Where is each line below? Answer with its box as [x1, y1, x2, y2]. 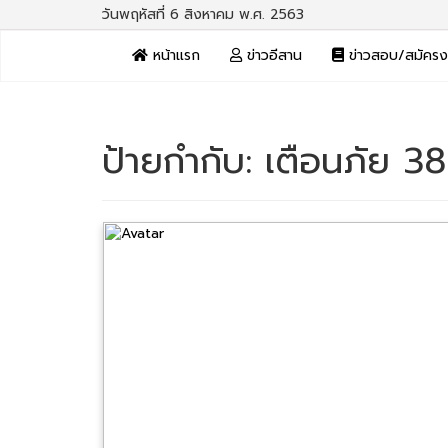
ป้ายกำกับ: [102, 134, 265, 188]
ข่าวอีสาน [242, 45, 302, 66]
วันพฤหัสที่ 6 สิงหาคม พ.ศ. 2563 [102, 4, 304, 25]
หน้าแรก [148, 45, 200, 66]
